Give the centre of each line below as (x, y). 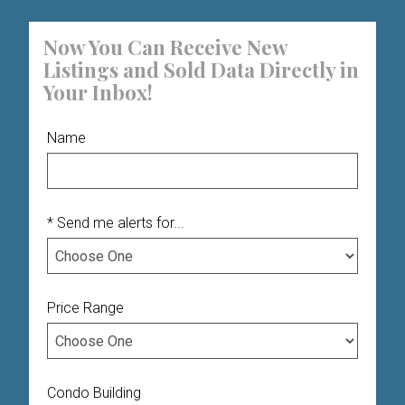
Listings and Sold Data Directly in (201, 70)
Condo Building (94, 393)
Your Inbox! (98, 92)
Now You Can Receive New (165, 47)
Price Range (85, 308)
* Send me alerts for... (116, 223)
